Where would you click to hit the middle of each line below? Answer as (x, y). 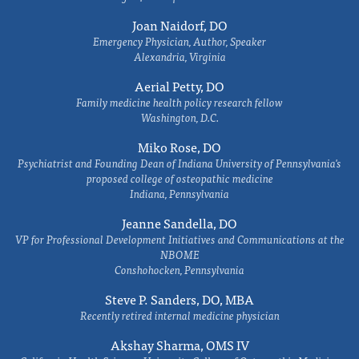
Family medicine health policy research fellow (179, 102)
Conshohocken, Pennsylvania (179, 269)
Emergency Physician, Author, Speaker (179, 41)
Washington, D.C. (179, 117)
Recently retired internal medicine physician (179, 315)
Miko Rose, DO (179, 147)
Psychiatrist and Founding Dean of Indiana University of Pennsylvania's (179, 163)
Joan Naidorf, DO (179, 25)
